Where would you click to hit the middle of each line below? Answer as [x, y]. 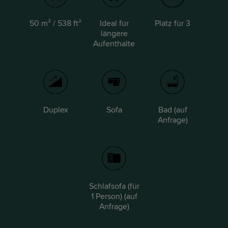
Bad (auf [173, 110]
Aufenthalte [114, 44]
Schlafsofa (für [114, 186]
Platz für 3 [173, 23]
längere [114, 34]
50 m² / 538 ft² [55, 23]
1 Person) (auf [114, 196]
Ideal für [114, 23]
